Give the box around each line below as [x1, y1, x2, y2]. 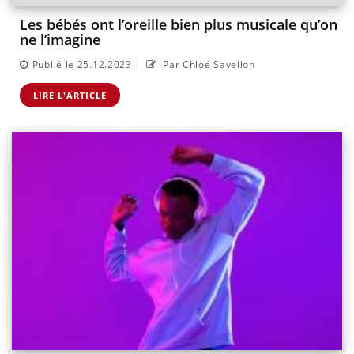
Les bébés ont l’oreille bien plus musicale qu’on [20, 15, 337, 35]
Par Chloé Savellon [160, 58, 255, 72]
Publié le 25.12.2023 [32, 58, 132, 72]
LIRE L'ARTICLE [33, 89, 107, 102]
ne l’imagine [20, 30, 100, 50]
